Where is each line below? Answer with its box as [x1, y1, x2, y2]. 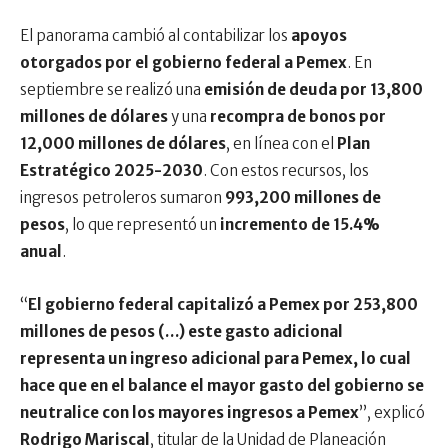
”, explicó [359, 402, 425, 422]
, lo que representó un [65, 214, 220, 234]
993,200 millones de [225, 187, 381, 207]
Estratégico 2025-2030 [20, 160, 203, 180]
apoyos [291, 25, 347, 45]
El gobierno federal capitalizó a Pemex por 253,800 [28, 294, 418, 314]
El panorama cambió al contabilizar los [20, 25, 291, 45]
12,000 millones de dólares [20, 133, 226, 153]
